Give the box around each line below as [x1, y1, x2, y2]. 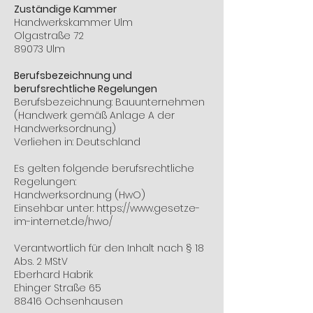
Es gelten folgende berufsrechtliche [14, 161, 194, 175]
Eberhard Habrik [14, 268, 93, 282]
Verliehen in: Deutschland [14, 135, 140, 149]
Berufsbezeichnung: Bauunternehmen [14, 95, 205, 109]
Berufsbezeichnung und [14, 68, 132, 82]
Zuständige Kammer [14, 2, 117, 16]
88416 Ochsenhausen [14, 294, 123, 308]
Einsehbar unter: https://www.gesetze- [14, 201, 200, 215]
